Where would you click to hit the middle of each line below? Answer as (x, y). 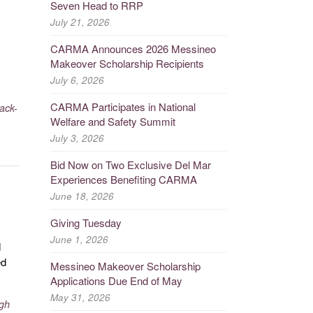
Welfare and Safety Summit (112, 121)
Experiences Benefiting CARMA (123, 179)
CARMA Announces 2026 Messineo (133, 48)
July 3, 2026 (77, 138)
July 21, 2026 (80, 22)
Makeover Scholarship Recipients (127, 63)
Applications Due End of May (116, 280)
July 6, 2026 (77, 80)
